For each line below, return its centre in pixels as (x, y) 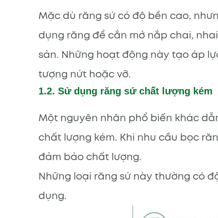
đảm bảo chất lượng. (90, 157)
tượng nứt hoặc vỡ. (85, 74)
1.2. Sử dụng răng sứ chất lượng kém (126, 91)
